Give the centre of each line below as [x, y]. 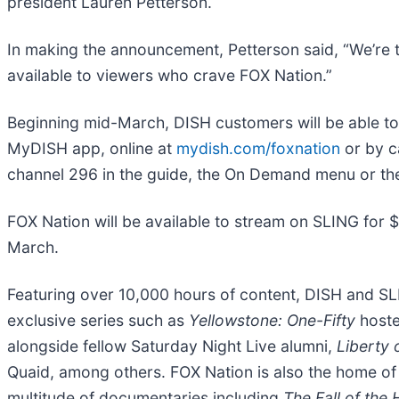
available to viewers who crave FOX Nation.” [170, 75]
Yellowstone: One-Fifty [274, 320]
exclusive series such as [98, 320]
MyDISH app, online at [92, 148]
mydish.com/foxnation [258, 148]
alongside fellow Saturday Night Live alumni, [172, 346]
